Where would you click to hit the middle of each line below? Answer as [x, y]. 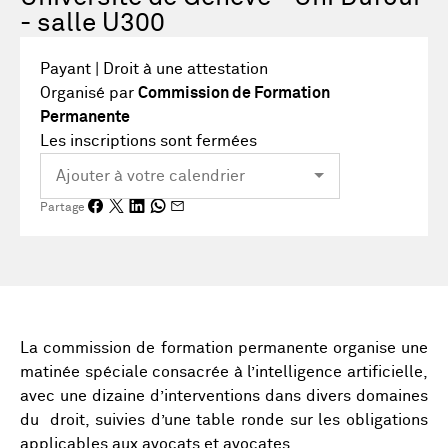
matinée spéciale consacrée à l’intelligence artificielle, [224, 372]
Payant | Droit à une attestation [154, 69]
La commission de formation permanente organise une [224, 348]
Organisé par [89, 93]
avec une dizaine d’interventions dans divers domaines [224, 396]
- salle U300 [92, 24]
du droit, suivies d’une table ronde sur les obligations [224, 420]
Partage [62, 207]
